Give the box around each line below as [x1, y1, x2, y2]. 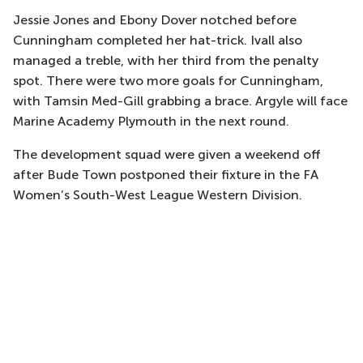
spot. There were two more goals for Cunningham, [13, 73, 323, 88]
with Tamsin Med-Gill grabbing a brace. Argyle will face [13, 93, 348, 109]
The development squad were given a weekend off [13, 147, 321, 162]
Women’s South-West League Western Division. [13, 187, 302, 203]
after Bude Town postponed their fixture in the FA [13, 167, 318, 182]
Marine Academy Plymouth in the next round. [13, 113, 289, 129]
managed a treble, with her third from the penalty [13, 53, 318, 68]
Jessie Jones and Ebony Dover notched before [13, 12, 297, 28]
